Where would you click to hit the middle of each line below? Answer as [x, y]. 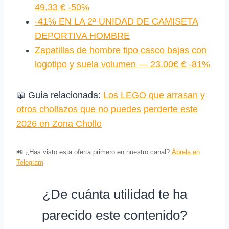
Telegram [30, 163]
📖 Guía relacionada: [60, 95]
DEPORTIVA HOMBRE [82, 36]
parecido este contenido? [114, 215]
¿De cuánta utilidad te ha [114, 194]
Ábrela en [186, 152]
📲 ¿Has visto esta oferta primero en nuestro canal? [94, 152]
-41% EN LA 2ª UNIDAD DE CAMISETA [117, 22]
